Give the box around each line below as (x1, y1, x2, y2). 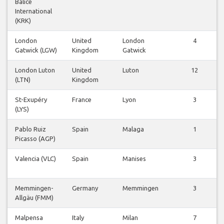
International (15, 7, 52, 15)
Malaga (122, 125, 144, 133)
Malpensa (15, 214, 43, 221)
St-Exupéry (15, 96, 47, 103)
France (72, 96, 91, 103)
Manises (122, 155, 146, 162)
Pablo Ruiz (15, 125, 46, 133)
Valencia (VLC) (15, 155, 56, 162)
